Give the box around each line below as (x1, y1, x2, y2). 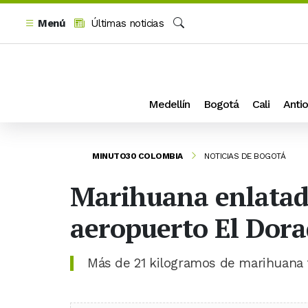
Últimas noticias (87, 17, 164, 30)
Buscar (173, 32, 205, 45)
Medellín (148, 97, 190, 111)
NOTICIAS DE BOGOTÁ (204, 151, 285, 161)
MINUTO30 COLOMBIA (92, 151, 183, 161)
